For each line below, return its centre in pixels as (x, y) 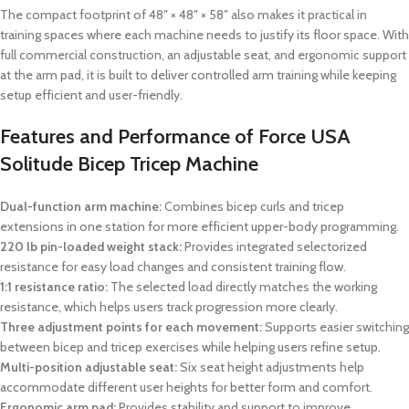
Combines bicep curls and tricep (253, 207)
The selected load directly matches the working (242, 287)
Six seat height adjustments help (271, 367)
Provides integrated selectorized (274, 247)
